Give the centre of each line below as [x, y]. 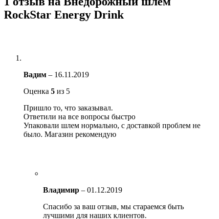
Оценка [37, 91]
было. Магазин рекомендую [70, 134]
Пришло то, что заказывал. [68, 108]
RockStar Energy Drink [64, 15]
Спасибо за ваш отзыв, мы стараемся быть [113, 207]
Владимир [62, 190]
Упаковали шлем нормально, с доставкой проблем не [112, 126]
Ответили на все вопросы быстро [79, 117]
